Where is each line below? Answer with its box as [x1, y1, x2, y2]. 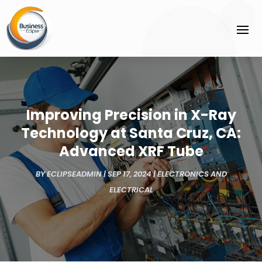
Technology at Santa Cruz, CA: [21, 123, 241, 143]
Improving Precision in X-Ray [26, 105, 236, 125]
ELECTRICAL [109, 184, 153, 196]
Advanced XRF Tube [58, 142, 204, 161]
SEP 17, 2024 [107, 168, 151, 180]
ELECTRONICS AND [157, 168, 227, 180]
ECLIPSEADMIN [46, 168, 102, 180]
